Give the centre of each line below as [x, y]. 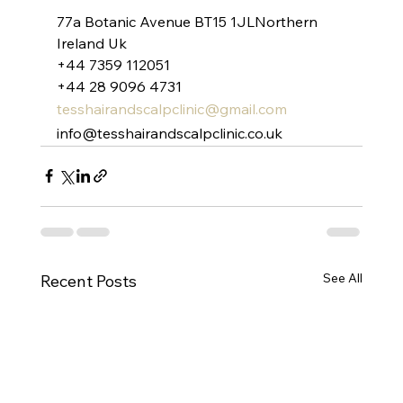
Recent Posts [88, 281]
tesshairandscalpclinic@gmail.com [171, 108]
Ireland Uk [91, 43]
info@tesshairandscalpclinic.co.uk [169, 133]
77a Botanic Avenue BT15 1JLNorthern [188, 21]
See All [343, 278]
